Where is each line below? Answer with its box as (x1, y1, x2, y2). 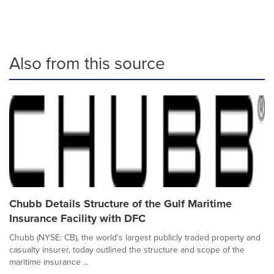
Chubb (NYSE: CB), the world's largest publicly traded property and (9, 231, 261, 244)
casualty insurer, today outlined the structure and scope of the (9, 243, 245, 256)
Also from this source (9, 50, 165, 76)
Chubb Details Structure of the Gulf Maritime (9, 195, 232, 212)
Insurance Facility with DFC (9, 210, 146, 226)
